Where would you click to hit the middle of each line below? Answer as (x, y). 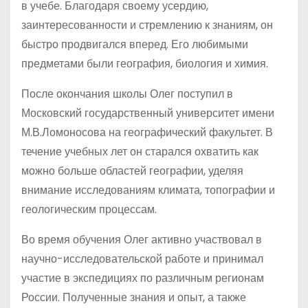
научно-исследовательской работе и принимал (142, 259)
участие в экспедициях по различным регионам (143, 278)
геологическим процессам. (89, 209)
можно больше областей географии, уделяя (132, 171)
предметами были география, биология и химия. (145, 64)
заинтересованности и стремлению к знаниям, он (147, 25)
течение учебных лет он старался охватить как (140, 152)
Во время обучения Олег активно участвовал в (142, 240)
